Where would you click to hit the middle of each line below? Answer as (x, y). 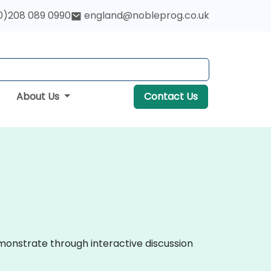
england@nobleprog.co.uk (147, 16)
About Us (39, 96)
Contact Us (171, 96)
